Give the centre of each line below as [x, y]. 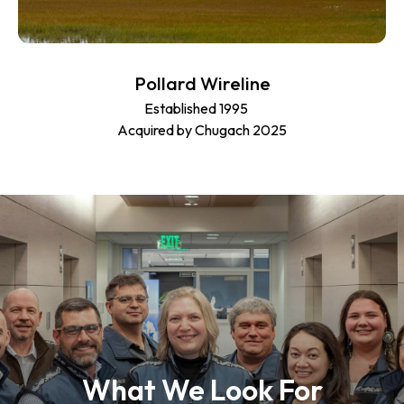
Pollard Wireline [202, 83]
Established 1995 [202, 108]
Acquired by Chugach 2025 [202, 129]
